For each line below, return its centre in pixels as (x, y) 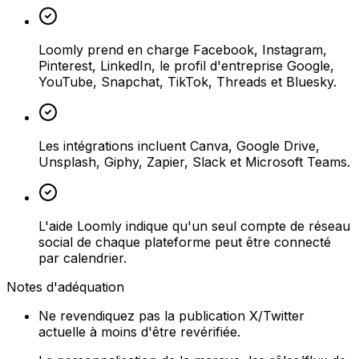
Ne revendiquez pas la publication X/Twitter (171, 315)
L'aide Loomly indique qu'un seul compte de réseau (194, 226)
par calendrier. (83, 258)
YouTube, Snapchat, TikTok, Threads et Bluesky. (188, 81)
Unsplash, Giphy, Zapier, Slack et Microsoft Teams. (194, 161)
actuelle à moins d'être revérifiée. (139, 331)
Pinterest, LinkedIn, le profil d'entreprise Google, (186, 65)
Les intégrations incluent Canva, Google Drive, (179, 145)
